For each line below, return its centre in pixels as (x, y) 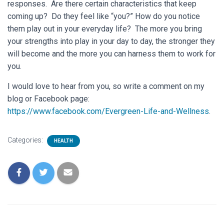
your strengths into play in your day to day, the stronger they (111, 41)
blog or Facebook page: (48, 99)
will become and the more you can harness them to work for (111, 54)
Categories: (26, 140)
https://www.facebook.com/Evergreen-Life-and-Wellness (108, 111)
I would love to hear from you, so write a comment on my (106, 86)
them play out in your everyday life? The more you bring (105, 29)
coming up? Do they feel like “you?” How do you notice (104, 16)
